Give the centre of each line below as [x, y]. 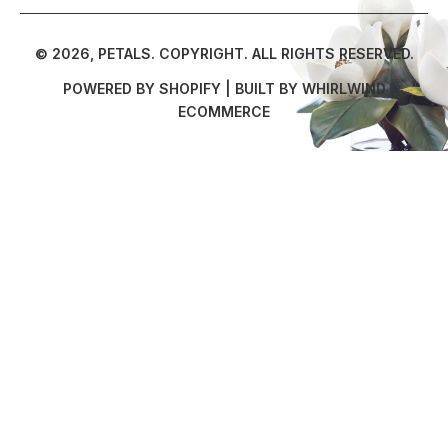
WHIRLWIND [343, 89]
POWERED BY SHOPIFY [141, 89]
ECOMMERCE [224, 112]
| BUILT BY [261, 89]
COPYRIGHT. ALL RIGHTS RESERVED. [286, 54]
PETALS [124, 54]
